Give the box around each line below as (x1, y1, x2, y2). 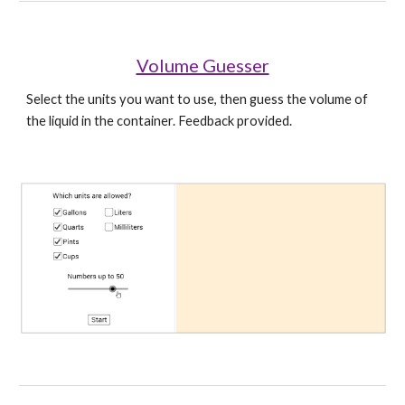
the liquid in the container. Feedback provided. (26, 113, 293, 128)
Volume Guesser (136, 54, 269, 76)
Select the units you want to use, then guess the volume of (26, 91, 369, 107)
